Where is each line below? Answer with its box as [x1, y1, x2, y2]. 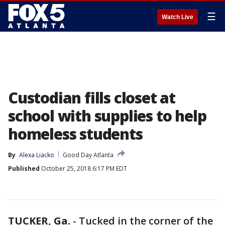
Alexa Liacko [19, 151, 54, 159]
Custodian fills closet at [8, 87, 175, 108]
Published [8, 164, 40, 173]
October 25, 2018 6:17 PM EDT [40, 164, 127, 173]
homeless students [8, 124, 143, 144]
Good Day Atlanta [63, 151, 114, 159]
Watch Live [162, 14, 193, 21]
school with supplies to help [8, 105, 206, 126]
